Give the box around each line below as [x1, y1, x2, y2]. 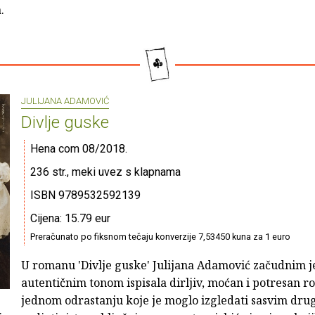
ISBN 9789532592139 [30, 188, 141, 202]
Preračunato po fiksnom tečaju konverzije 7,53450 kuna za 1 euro [30, 231, 290, 243]
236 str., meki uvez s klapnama [30, 165, 181, 179]
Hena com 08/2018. [30, 142, 127, 156]
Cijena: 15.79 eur [30, 212, 110, 226]
